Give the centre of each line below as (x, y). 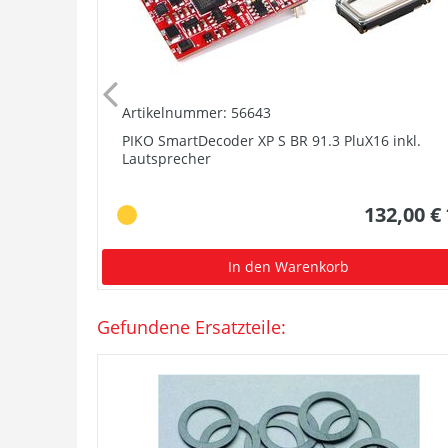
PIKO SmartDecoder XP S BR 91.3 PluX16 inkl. (271, 140)
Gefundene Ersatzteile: (191, 326)
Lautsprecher (166, 158)
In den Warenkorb (289, 266)
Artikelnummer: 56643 (196, 112)
